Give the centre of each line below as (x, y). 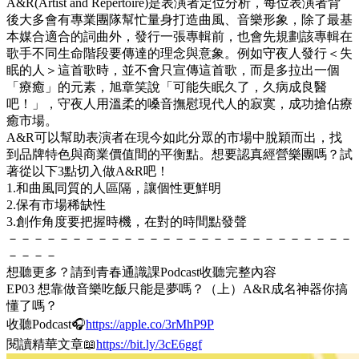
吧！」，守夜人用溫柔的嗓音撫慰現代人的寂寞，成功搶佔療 (179, 103)
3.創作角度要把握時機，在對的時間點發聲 (127, 221)
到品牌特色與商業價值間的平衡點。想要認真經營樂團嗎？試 (179, 154)
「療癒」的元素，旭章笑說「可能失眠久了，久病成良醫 (167, 87)
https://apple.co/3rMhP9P (150, 324)
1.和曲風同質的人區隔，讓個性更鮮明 (114, 188)
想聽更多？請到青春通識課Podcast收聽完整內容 (141, 272)
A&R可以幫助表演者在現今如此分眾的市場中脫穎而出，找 (174, 137)
